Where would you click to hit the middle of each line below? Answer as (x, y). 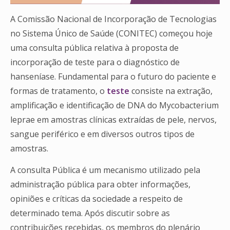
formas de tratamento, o (59, 91)
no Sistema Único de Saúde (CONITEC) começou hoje (111, 33)
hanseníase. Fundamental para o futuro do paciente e (113, 76)
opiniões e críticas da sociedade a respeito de (97, 198)
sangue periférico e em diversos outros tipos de (102, 134)
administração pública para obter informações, (100, 184)
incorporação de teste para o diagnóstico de (95, 62)
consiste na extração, (172, 91)
